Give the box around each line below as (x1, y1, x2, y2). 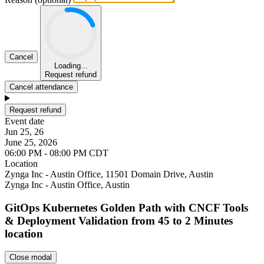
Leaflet (233, 159, 256, 169)
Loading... (54, 61, 88, 70)
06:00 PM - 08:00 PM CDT (5, 147, 108, 158)
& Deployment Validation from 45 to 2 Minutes (5, 214, 233, 227)
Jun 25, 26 (5, 126, 44, 137)
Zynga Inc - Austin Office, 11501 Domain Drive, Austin (5, 169, 213, 179)
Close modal (9, 253, 52, 262)
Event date (5, 115, 44, 126)
